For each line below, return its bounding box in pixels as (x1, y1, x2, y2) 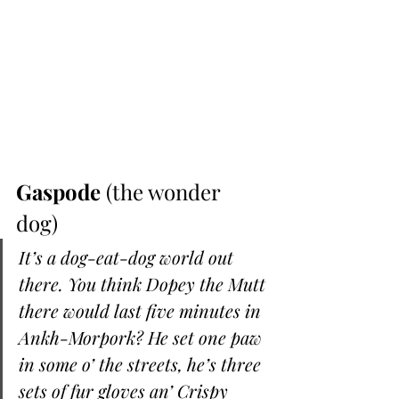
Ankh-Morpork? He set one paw (19, 325, 266, 350)
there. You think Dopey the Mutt (19, 272, 270, 297)
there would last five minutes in (19, 298, 265, 323)
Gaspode (16, 177, 101, 207)
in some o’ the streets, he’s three (19, 352, 265, 377)
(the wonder (101, 177, 225, 207)
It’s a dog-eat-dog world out (19, 245, 238, 270)
